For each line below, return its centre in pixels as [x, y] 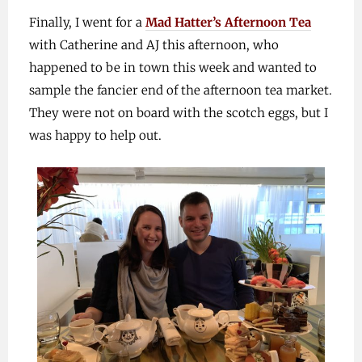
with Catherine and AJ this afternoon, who [154, 45]
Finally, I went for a [87, 22]
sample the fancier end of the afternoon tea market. [180, 90]
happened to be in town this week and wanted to [173, 67]
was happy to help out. [95, 135]
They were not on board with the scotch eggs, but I [178, 113]
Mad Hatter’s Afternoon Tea [228, 22]
